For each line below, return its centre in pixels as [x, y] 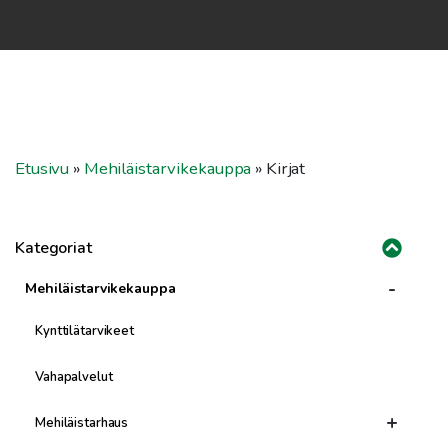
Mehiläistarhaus [82, 423]
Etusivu [42, 168]
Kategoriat [53, 248]
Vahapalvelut [74, 377]
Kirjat [285, 168]
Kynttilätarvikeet [84, 331]
